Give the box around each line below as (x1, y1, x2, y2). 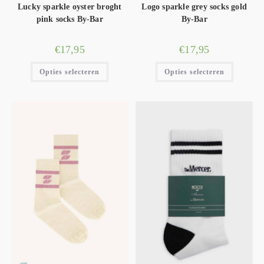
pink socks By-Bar (36, 15, 103, 24)
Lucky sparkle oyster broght (18, 2, 122, 12)
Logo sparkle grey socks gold (141, 2, 247, 12)
